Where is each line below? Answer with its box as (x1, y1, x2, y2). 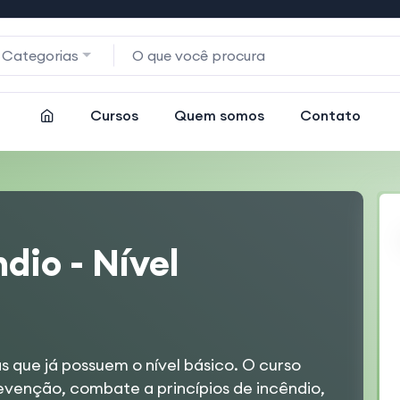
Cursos (89, 106, 138, 124)
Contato (299, 106, 361, 124)
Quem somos (173, 106, 264, 124)
